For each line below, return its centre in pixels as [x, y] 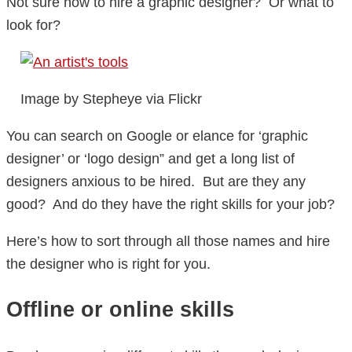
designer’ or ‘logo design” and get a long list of [150, 158]
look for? [33, 25]
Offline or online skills [120, 310]
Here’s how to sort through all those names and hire [168, 241]
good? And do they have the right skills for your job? [170, 204]
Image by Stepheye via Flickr [111, 99]
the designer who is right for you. [108, 264]
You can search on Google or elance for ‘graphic [157, 136]
